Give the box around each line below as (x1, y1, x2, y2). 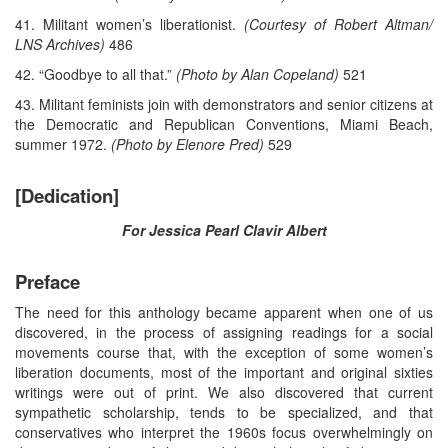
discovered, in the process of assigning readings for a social (15, 322, 433, 343)
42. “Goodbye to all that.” (15, 64, 176, 85)
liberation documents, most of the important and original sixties (15, 362, 433, 383)
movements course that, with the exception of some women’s (15, 342, 433, 363)
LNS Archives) (15, 34, 105, 55)
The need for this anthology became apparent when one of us (15, 302, 433, 323)
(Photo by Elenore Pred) (111, 134, 264, 155)
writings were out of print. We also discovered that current (15, 382, 433, 403)
